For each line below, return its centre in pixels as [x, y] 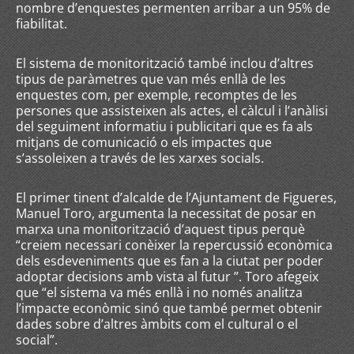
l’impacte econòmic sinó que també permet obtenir [169, 308]
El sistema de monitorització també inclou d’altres [165, 63]
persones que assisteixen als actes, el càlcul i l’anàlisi [172, 111]
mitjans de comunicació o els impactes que [144, 142]
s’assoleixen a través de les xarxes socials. [140, 158]
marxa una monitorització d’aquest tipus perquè [160, 229]
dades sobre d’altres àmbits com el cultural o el [157, 324]
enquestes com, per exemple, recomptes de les [156, 95]
